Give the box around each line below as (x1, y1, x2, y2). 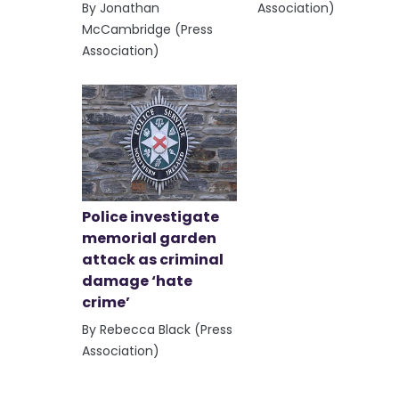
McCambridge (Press (82, 20, 213, 38)
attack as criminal (82, 248, 224, 270)
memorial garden (82, 227, 216, 248)
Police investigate (82, 206, 219, 227)
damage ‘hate (82, 270, 192, 291)
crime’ (82, 291, 130, 313)
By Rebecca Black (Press (82, 320, 232, 338)
